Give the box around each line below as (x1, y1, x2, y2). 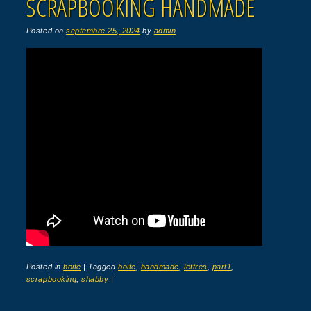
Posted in (26, 262, 64, 271)
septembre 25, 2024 (66, 26, 140, 35)
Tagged (88, 262, 119, 271)
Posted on (26, 26, 67, 35)
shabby (81, 275, 109, 284)
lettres (184, 262, 208, 271)
